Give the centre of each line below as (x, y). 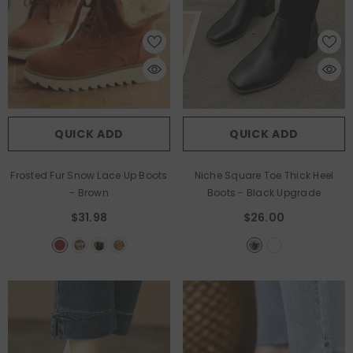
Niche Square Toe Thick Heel (264, 175)
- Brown (89, 192)
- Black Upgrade (280, 192)
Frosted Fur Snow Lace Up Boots (89, 175)
